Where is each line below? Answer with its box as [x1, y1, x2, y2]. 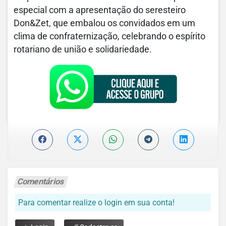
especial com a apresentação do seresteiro [14, 5, 186, 16]
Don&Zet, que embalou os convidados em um [14, 18, 195, 29]
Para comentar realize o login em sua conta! [18, 198, 175, 208]
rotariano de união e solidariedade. [14, 44, 152, 55]
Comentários [16, 177, 66, 187]
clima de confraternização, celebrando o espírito [14, 31, 205, 42]
